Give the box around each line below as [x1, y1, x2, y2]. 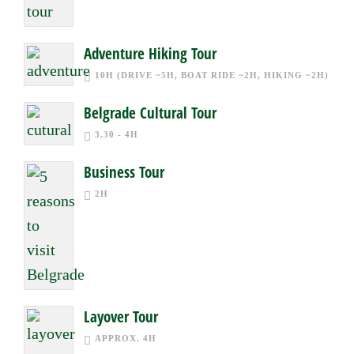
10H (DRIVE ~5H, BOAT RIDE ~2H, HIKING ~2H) [95, 70, 329, 80]
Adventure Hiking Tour [84, 43, 217, 64]
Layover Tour [84, 307, 158, 327]
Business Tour [84, 162, 164, 183]
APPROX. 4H [95, 333, 156, 343]
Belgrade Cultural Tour [84, 103, 217, 123]
